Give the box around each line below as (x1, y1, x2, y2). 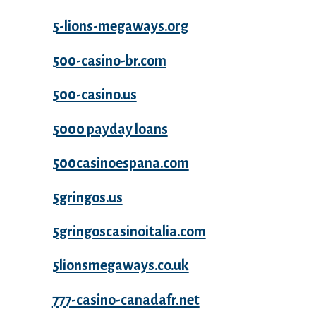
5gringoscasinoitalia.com (51, 224, 206, 239)
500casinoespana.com (51, 155, 189, 171)
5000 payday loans (51, 121, 168, 137)
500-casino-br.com (51, 52, 166, 68)
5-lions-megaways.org (51, 18, 188, 35)
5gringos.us (51, 189, 123, 205)
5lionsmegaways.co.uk (51, 257, 189, 274)
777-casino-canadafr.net (51, 291, 200, 308)
